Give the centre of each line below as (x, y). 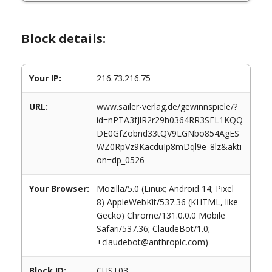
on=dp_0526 (121, 160)
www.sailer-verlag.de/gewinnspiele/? (167, 107)
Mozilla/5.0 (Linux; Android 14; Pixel (165, 189)
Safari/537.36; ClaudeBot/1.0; (153, 229)
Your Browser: (59, 189)
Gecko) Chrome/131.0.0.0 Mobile (161, 215)
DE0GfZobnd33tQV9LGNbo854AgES (168, 133)
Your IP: (45, 78)
